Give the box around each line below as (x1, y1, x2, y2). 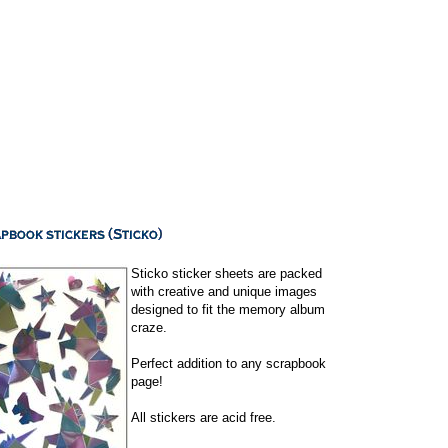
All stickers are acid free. (131, 410, 276, 425)
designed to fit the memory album (131, 302, 325, 317)
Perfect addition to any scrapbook (131, 356, 326, 371)
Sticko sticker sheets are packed (131, 266, 322, 281)
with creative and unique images (131, 284, 317, 299)
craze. (131, 320, 167, 335)
